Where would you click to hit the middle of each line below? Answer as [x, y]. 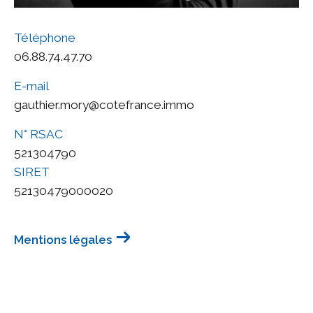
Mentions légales [63, 239]
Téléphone [45, 37]
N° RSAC [38, 134]
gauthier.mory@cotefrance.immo [104, 104]
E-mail [31, 86]
